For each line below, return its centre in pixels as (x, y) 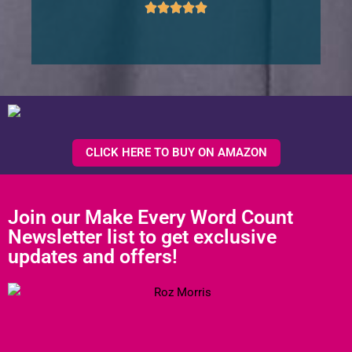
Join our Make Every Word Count (150, 218)
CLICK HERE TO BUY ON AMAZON (176, 153)
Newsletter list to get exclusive (142, 237)
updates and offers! (93, 257)
